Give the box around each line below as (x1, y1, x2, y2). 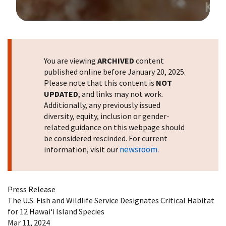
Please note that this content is (44, 77, 156, 88)
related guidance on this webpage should (44, 122, 185, 132)
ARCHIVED (97, 55, 134, 66)
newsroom (120, 143, 157, 155)
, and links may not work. (78, 88, 163, 99)
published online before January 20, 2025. (44, 66, 186, 77)
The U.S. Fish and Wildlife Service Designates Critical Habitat (8, 195, 214, 205)
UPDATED (44, 88, 78, 99)
